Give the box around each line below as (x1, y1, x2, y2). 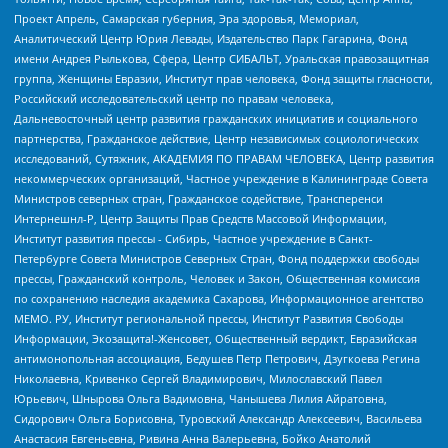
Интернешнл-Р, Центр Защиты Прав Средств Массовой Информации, (14, 210, 387, 226)
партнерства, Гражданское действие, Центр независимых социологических (14, 130, 419, 146)
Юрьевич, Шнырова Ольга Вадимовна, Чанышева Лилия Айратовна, (14, 390, 387, 406)
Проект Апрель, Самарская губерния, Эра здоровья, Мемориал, (14, 10, 359, 26)
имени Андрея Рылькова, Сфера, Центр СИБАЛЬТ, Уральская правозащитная (14, 50, 429, 66)
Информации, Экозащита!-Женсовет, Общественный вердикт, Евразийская (14, 330, 417, 346)
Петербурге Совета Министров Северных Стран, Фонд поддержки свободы (14, 250, 419, 266)
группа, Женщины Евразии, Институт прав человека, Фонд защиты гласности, (14, 70, 433, 86)
